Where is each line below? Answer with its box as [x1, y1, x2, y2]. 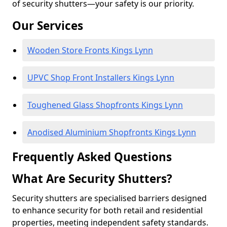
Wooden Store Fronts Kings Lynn [27, 45, 153, 56]
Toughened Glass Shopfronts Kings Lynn [27, 99, 183, 110]
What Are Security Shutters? [12, 171, 172, 186]
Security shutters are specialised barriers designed [12, 193, 207, 204]
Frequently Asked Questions [12, 149, 172, 165]
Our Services [12, 18, 83, 33]
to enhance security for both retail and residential [12, 205, 203, 216]
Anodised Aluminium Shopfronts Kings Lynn [27, 127, 196, 138]
